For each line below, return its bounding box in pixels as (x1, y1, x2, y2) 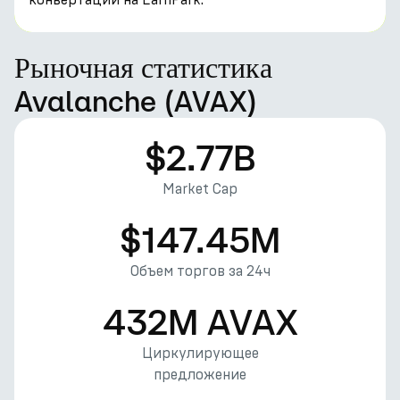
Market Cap (162, 180, 237, 197)
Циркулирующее (141, 345, 259, 362)
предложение (154, 366, 246, 383)
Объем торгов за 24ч (129, 262, 271, 279)
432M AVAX (102, 301, 298, 342)
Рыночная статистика (14, 51, 272, 83)
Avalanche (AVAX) (14, 85, 258, 117)
